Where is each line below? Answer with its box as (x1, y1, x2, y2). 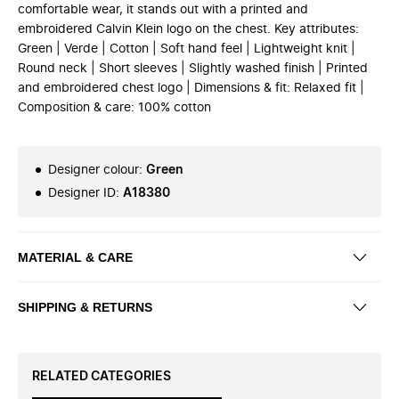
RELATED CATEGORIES (32, 370, 171, 383)
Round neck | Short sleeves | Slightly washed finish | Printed (18, 62, 368, 75)
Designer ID (48, 187, 116, 199)
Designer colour (48, 164, 139, 176)
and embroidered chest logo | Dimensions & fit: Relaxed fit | (18, 82, 364, 94)
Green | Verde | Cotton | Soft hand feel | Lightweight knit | (18, 43, 355, 55)
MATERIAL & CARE (18, 249, 133, 265)
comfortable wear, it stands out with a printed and (18, 4, 308, 16)
